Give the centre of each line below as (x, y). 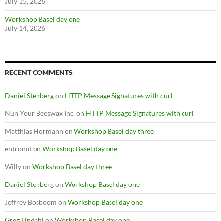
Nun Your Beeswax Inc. (40, 113)
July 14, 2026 (25, 28)
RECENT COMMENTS (39, 72)
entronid (18, 148)
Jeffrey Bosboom (31, 202)
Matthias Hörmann (34, 131)
